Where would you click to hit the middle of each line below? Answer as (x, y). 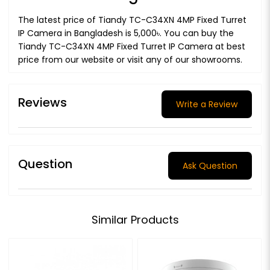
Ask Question (210, 165)
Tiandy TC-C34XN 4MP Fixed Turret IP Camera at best (132, 46)
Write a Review (207, 104)
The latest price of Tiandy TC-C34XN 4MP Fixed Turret (132, 20)
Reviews (42, 103)
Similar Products (135, 219)
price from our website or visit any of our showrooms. (130, 59)
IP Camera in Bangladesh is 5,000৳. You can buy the (126, 33)
